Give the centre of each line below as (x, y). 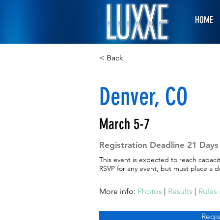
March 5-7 (124, 124)
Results (180, 191)
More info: (118, 191)
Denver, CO (143, 97)
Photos (150, 191)
